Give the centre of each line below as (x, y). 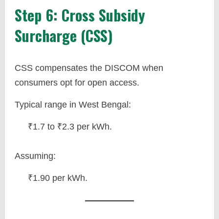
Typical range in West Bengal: (73, 105)
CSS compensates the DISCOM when (89, 68)
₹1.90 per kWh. (58, 178)
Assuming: (35, 156)
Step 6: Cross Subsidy (80, 15)
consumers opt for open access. (77, 83)
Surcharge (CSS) (64, 35)
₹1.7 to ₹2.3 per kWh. (70, 127)
